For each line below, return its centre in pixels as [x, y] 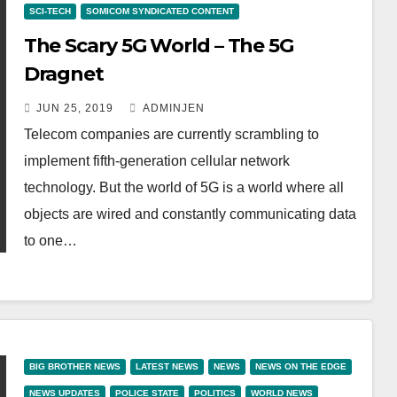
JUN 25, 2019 [74, 108]
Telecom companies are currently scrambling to [171, 134]
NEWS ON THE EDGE [300, 366]
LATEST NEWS [167, 366]
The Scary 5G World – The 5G [158, 46]
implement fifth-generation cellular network [156, 161]
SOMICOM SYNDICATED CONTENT [160, 11]
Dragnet [63, 74]
